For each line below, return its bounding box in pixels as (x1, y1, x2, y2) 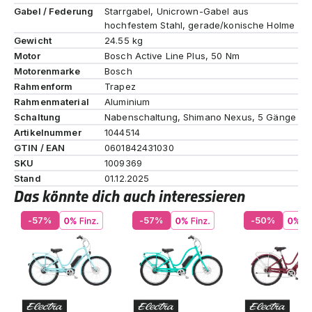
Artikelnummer (14, 126, 81, 138)
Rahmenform (14, 80, 73, 92)
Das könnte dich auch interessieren (14, 186, 245, 207)
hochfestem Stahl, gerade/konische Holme (104, 19, 295, 31)
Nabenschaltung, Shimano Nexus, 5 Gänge (104, 111, 296, 123)
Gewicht (14, 34, 52, 46)
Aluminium (104, 95, 150, 107)
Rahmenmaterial (14, 95, 89, 107)
